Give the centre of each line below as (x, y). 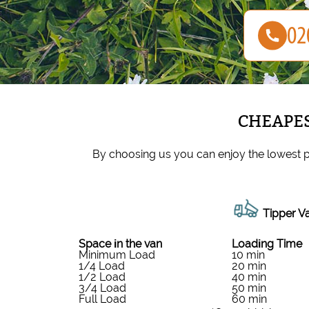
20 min (249, 266)
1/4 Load (102, 266)
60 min (249, 299)
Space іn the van (120, 244)
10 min (248, 255)
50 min (249, 288)
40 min (249, 277)
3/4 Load (102, 288)
